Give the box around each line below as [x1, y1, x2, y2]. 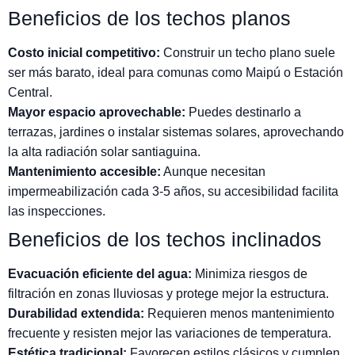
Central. [8, 86, 52, 100]
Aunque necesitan [161, 165, 265, 179]
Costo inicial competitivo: [8, 46, 160, 60]
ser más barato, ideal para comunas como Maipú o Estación [8, 66, 343, 80]
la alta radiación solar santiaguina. [8, 145, 200, 159]
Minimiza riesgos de [192, 267, 307, 281]
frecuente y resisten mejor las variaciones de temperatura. [8, 326, 331, 341]
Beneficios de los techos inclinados [8, 228, 322, 251]
